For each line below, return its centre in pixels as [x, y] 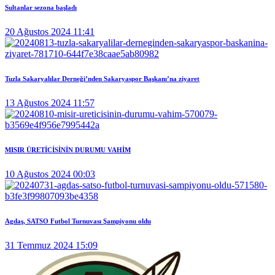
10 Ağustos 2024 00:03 [50, 174]
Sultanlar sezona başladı [41, 8]
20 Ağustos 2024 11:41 [50, 32]
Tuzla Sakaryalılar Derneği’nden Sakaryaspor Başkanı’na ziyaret [102, 79]
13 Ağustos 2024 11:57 [50, 103]
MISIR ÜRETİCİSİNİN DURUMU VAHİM [68, 149]
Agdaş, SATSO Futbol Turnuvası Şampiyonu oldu [78, 221]
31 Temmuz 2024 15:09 [51, 245]
